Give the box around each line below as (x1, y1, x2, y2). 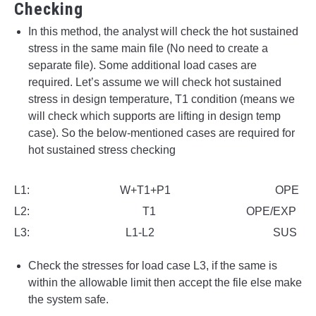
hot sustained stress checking (28, 144, 176, 157)
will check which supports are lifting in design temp (28, 110, 281, 123)
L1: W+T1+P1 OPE (14, 184, 299, 197)
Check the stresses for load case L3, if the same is (28, 260, 277, 272)
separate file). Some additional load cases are (28, 59, 257, 72)
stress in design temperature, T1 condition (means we (28, 93, 295, 106)
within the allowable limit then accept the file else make (28, 276, 302, 289)
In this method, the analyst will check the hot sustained (28, 25, 298, 38)
